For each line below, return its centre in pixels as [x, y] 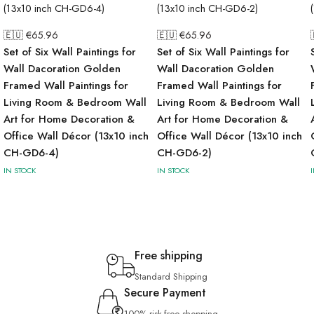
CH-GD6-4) [31, 153]
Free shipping [169, 255]
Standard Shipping [171, 277]
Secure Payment [165, 293]
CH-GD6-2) [184, 153]
